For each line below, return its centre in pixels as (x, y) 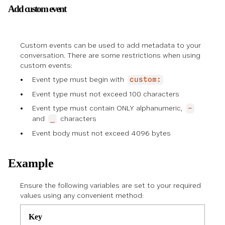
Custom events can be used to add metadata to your (110, 45)
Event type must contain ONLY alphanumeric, (108, 108)
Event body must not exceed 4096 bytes (101, 133)
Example (31, 163)
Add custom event (37, 9)
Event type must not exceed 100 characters (106, 94)
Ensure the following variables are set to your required (110, 185)
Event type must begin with (79, 79)
